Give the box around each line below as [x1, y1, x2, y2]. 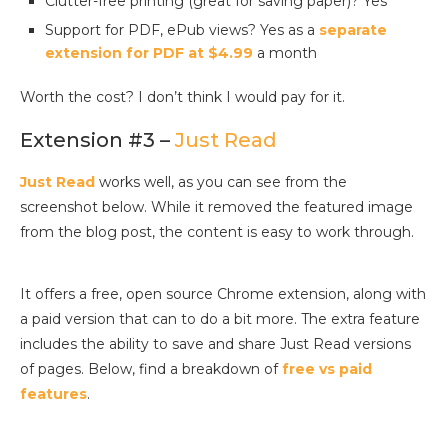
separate [319, 21, 387, 40]
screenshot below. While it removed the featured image [20, 198, 413, 217]
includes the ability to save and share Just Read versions [20, 335, 411, 354]
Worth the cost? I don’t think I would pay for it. [20, 88, 345, 107]
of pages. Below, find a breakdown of [20, 360, 282, 379]
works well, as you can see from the [95, 173, 347, 192]
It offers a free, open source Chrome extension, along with [20, 285, 426, 304]
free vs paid [282, 360, 372, 379]
